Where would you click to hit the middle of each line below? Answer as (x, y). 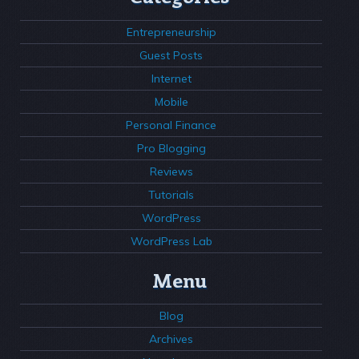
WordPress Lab (171, 241)
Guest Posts (171, 55)
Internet (171, 78)
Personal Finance (171, 125)
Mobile (171, 101)
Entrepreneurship (171, 32)
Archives (171, 339)
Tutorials (171, 194)
